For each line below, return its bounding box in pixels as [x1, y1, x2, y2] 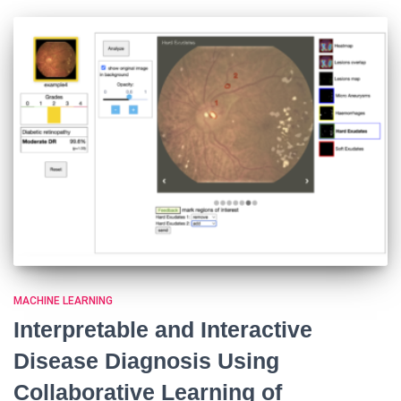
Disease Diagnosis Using [13, 348, 279, 374]
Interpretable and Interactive [13, 317, 312, 343]
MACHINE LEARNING [13, 294, 113, 308]
